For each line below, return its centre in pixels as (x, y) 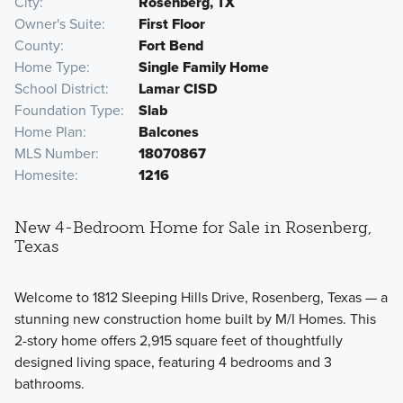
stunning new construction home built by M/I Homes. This (195, 318)
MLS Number (54, 154)
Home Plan (48, 132)
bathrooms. (49, 383)
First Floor (171, 24)
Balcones (168, 132)
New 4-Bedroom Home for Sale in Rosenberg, (193, 228)
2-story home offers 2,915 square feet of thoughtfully (178, 340)
